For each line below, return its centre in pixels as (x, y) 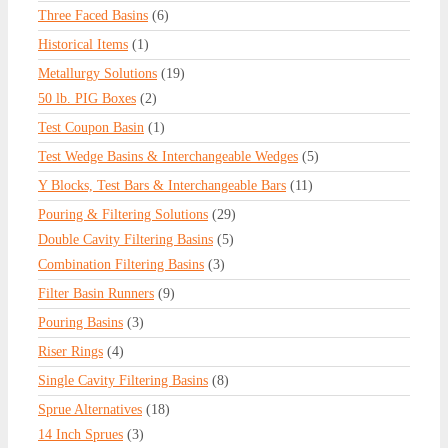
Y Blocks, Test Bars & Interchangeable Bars (162, 185)
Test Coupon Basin (91, 127)
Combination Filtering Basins (121, 264)
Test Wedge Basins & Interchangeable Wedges (168, 156)
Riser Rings (70, 351)
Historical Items (83, 44)
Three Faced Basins (93, 15)
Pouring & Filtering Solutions (123, 214)
